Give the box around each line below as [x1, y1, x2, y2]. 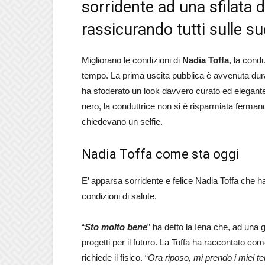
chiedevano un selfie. [82, 117, 163, 127]
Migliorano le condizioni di [82, 55, 182, 65]
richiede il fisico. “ [82, 253, 148, 263]
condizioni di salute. [82, 191, 157, 201]
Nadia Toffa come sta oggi [82, 147, 240, 161]
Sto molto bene [85, 222, 147, 232]
